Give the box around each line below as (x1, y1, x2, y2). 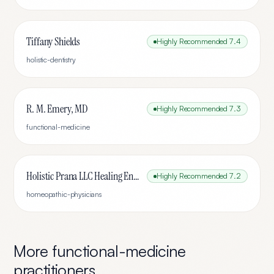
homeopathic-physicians (26, 190, 102, 199)
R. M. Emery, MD (26, 102, 89, 116)
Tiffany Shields (26, 34, 81, 49)
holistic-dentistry (26, 55, 76, 64)
